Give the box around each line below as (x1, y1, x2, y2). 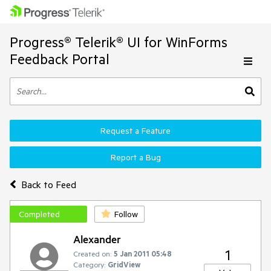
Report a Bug (110, 152, 161, 163)
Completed (19, 209, 60, 220)
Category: (73, 260, 105, 269)
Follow (114, 209, 138, 220)
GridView (108, 260, 140, 269)
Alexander (73, 232, 121, 246)
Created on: (73, 249, 111, 258)
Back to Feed (21, 178, 76, 191)
